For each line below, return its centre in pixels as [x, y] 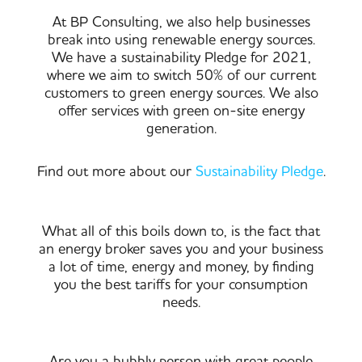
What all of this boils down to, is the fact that [181, 231]
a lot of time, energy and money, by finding [181, 267]
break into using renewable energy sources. [181, 40]
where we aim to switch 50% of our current [181, 75]
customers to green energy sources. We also [181, 93]
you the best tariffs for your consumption [181, 284]
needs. [181, 302]
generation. [181, 128]
